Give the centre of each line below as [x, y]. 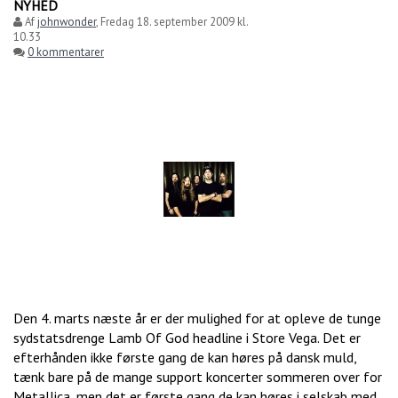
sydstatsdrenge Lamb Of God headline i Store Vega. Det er [187, 338]
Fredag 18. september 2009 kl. [174, 21]
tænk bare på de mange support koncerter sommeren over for [198, 377]
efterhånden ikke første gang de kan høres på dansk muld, [185, 358]
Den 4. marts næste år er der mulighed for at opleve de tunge [197, 318]
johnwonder [67, 21]
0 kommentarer [66, 52]
